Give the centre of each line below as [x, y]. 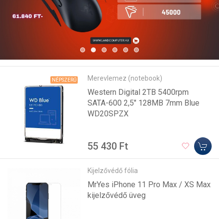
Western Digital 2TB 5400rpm [138, 92]
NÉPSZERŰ [64, 80]
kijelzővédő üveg [117, 195]
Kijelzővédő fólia [113, 170]
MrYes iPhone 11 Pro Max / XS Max [149, 184]
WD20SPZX [108, 113]
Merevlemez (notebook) [125, 78]
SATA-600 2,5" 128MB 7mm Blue [144, 103]
